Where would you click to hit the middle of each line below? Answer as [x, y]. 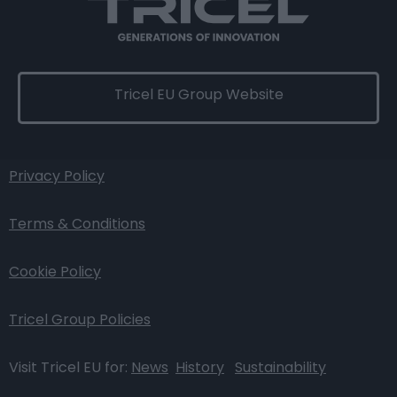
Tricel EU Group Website [198, 95]
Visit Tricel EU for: [70, 368]
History [200, 368]
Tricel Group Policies [80, 320]
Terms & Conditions [77, 224]
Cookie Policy [55, 272]
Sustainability [280, 368]
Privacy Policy [57, 176]
